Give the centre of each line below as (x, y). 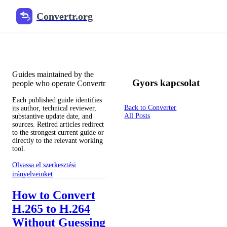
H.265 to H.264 (51, 209)
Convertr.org (65, 16)
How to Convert (54, 195)
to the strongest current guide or (58, 132)
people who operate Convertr (59, 83)
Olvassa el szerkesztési (44, 165)
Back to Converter (150, 108)
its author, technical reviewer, (54, 108)
